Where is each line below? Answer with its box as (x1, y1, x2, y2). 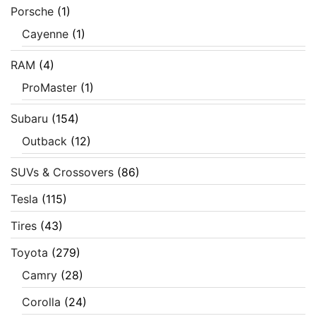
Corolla (22, 295, 61, 310)
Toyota (11, 245, 48, 260)
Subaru (11, 111, 48, 126)
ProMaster (22, 80, 77, 95)
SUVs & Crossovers (11, 165, 114, 180)
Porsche (11, 4, 54, 19)
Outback (22, 134, 67, 149)
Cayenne (22, 27, 68, 42)
